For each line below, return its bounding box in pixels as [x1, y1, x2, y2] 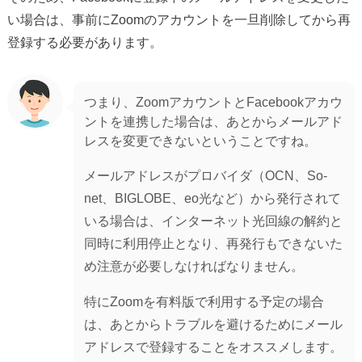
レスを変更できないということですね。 [84, 133, 318, 149]
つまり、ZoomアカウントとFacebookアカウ [84, 95, 343, 110]
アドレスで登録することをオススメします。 [84, 339, 343, 354]
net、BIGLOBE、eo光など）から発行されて [84, 190, 342, 205]
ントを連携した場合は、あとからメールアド [84, 114, 343, 129]
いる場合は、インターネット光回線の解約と [84, 213, 343, 228]
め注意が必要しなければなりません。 [84, 258, 305, 273]
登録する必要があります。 [6, 35, 162, 50]
